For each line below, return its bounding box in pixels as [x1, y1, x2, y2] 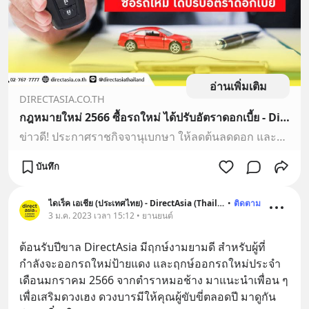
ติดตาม [234, 197, 261, 209]
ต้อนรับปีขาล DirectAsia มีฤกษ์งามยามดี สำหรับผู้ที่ [19, 239, 266, 255]
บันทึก [36, 160, 59, 173]
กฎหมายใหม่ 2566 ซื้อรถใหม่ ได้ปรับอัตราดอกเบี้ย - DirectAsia [280, 109, 290, 125]
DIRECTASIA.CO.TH [19, 92, 105, 106]
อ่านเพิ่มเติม [209, 78, 267, 94]
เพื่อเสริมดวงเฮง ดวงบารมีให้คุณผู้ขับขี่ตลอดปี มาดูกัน [19, 288, 276, 304]
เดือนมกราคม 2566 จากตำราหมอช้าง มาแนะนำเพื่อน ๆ [19, 272, 288, 288]
